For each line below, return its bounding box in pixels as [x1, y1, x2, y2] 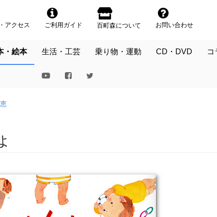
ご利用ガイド [45, 21, 82, 29]
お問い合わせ [155, 21, 193, 29]
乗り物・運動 [95, 47, 141, 56]
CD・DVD [156, 47, 192, 56]
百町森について [97, 22, 141, 29]
